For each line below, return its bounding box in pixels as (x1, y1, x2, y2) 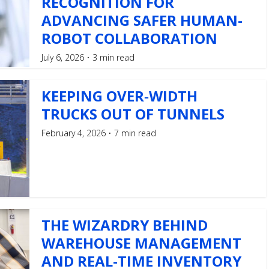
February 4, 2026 (41, 127, 106, 139)
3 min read (92, 52, 134, 64)
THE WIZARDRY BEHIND (41, 215, 208, 235)
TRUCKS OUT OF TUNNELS (41, 104, 225, 124)
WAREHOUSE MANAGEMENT (41, 233, 241, 253)
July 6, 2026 (41, 52, 84, 64)
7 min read (114, 127, 156, 139)
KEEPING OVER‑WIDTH (41, 86, 198, 106)
